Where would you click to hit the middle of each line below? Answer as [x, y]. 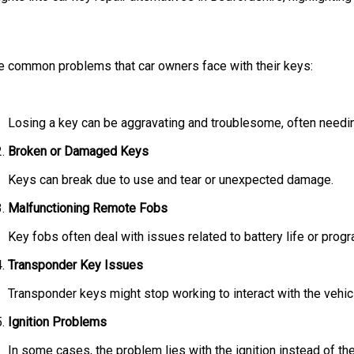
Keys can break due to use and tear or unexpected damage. [171, 180]
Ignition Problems [57, 322]
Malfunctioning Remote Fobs [88, 209]
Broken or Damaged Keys [78, 152]
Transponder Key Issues [75, 265]
